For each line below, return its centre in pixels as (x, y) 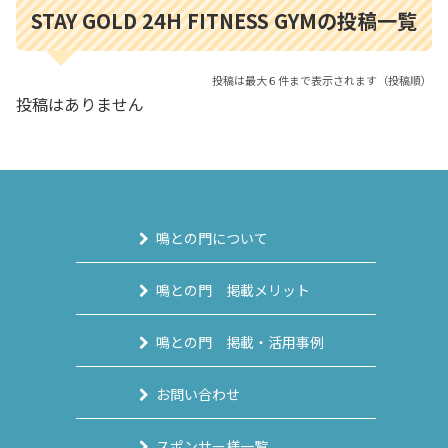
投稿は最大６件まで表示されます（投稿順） (322, 79)
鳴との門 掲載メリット (233, 289)
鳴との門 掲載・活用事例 (240, 341)
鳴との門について (212, 237)
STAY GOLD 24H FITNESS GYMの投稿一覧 (224, 20)
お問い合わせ (198, 393)
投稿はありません (80, 103)
